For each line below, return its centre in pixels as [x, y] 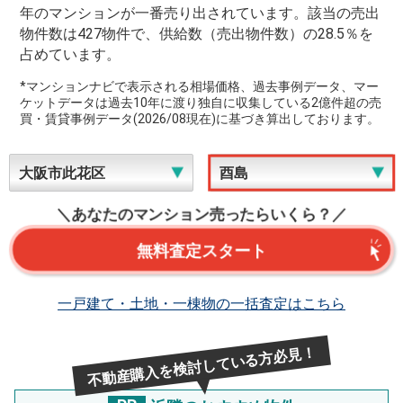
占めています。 [71, 55]
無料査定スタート [201, 251]
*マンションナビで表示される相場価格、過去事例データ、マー [200, 87]
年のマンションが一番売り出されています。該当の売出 [200, 13]
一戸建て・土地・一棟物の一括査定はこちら [201, 304]
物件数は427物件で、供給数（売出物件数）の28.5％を [197, 34]
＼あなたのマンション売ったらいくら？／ [201, 215]
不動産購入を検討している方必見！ [201, 367]
